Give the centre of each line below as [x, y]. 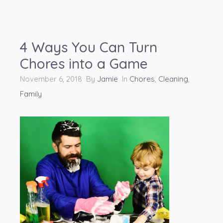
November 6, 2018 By [58, 79]
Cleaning [173, 79]
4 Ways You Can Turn [89, 47]
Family [31, 94]
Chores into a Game [84, 63]
